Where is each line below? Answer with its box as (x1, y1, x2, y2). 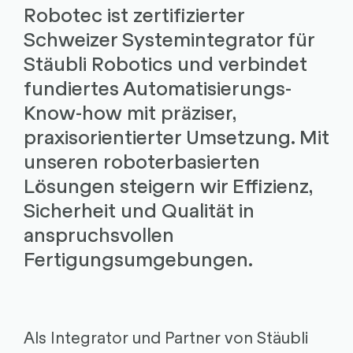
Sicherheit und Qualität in (23, 196, 255, 222)
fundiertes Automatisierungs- (23, 74, 292, 100)
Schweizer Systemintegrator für (23, 25, 314, 51)
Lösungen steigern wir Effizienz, (23, 172, 312, 198)
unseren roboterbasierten (23, 147, 260, 173)
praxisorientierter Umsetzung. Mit (23, 123, 329, 149)
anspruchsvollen (23, 221, 174, 247)
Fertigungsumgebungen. (23, 245, 253, 271)
